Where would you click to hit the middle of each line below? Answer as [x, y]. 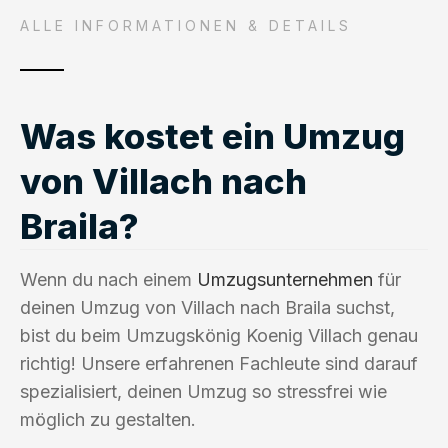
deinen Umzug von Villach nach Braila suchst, [207, 307]
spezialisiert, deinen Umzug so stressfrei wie [203, 391]
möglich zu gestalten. [108, 419]
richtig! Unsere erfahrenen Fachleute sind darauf [219, 363]
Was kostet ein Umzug [212, 135]
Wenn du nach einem [108, 279]
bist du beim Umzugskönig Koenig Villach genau [219, 335]
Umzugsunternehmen [285, 279]
